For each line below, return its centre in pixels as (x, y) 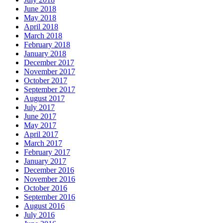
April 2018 (41, 27)
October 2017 (46, 81)
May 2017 (40, 125)
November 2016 (50, 179)
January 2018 (45, 54)
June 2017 (40, 116)
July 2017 (39, 108)
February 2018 (47, 45)
